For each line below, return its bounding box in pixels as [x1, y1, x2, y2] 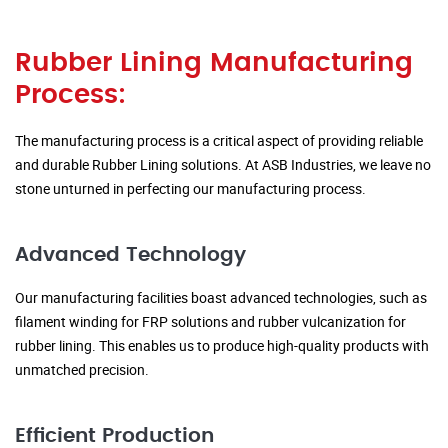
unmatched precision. [15, 360, 149, 380]
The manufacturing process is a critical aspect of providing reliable [15, 131, 423, 151]
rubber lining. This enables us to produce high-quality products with [15, 336, 429, 356]
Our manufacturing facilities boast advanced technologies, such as [15, 288, 427, 308]
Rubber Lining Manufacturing [15, 50, 413, 77]
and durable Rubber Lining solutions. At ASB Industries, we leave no [15, 155, 431, 175]
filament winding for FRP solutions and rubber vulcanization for [15, 312, 406, 332]
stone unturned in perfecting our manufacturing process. [15, 179, 366, 199]
